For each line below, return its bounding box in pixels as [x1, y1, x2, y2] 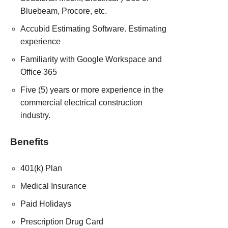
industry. [20, 111, 50, 120]
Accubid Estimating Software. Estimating [20, 24, 166, 33]
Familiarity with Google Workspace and [20, 55, 162, 64]
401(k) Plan [20, 164, 62, 173]
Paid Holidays [20, 199, 71, 208]
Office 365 [20, 68, 57, 76]
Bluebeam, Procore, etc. [20, 7, 109, 15]
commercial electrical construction [20, 98, 142, 107]
